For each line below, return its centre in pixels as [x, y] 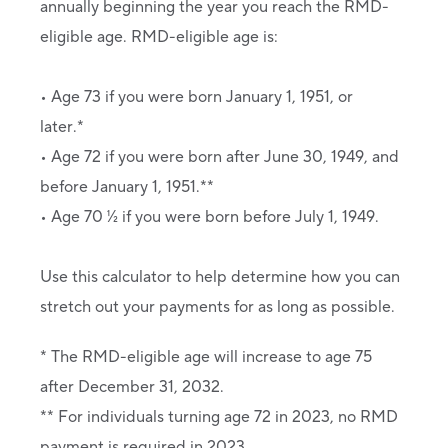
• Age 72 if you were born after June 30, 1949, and [219, 157]
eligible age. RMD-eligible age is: [159, 37]
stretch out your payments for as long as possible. [217, 307]
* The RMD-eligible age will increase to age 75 [206, 357]
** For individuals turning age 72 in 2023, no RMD [219, 417]
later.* [66, 127]
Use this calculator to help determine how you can [220, 277]
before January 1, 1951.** [129, 187]
